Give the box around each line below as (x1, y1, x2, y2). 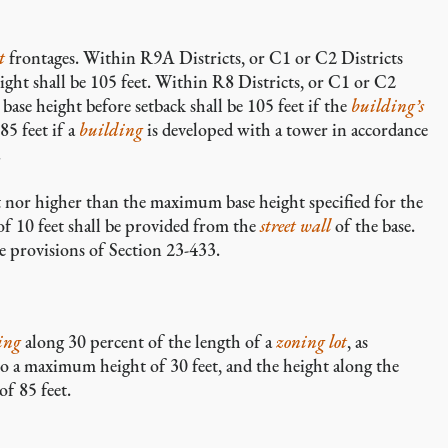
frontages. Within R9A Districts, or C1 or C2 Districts (5, 46, 403, 69)
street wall (260, 214, 331, 237)
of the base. (331, 214, 415, 237)
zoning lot (276, 330, 347, 353)
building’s (351, 94, 424, 117)
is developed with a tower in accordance (143, 118, 428, 141)
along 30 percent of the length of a (21, 330, 276, 353)
